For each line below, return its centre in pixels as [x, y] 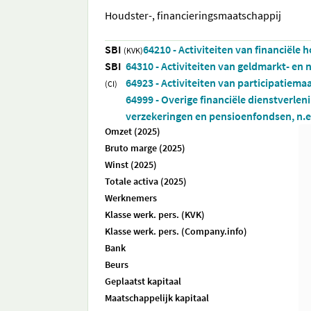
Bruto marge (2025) [145, 148]
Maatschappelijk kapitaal [157, 298]
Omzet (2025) [133, 131]
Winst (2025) [131, 165]
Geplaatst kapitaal [143, 281]
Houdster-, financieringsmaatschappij [193, 15]
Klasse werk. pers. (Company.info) [176, 231]
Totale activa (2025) [146, 181]
